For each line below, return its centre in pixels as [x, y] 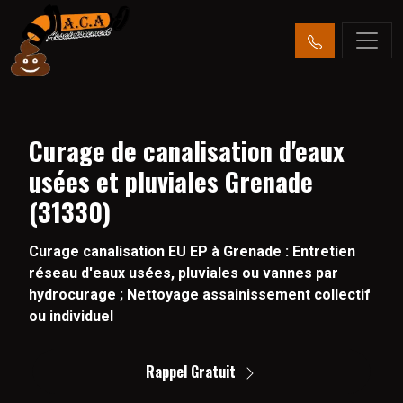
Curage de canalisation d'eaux [187, 150]
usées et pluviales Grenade [171, 181]
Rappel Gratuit [191, 372]
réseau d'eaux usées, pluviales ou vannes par [184, 273]
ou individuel [71, 316]
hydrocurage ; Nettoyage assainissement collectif [200, 295]
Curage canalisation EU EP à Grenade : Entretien [192, 251]
